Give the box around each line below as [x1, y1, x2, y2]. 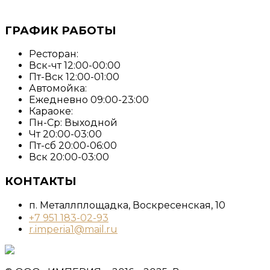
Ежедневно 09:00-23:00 [29, 94, 149, 106]
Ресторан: [29, 48, 78, 60]
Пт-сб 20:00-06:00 [29, 140, 117, 152]
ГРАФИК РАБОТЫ [5, 23, 116, 37]
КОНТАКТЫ [5, 174, 77, 189]
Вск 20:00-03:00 [29, 151, 109, 163]
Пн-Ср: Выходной [29, 117, 118, 129]
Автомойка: [29, 83, 87, 95]
